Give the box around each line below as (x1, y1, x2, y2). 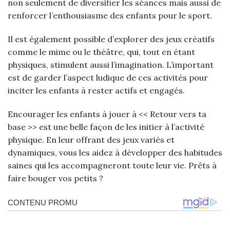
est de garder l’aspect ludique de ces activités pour (8, 72, 208, 83)
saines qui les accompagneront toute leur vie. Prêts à (8, 160, 217, 170)
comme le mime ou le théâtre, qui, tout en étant (8, 47, 195, 57)
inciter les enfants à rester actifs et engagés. (8, 85, 185, 96)
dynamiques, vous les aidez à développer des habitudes (8, 147, 222, 158)
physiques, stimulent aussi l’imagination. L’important (8, 60, 214, 70)
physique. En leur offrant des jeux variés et (8, 134, 175, 145)
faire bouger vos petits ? (8, 172, 103, 183)
